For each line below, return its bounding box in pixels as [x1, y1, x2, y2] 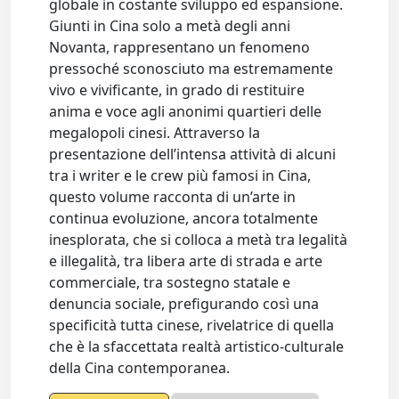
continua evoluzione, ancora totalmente [49, 208, 319, 228]
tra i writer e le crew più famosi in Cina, [49, 166, 312, 185]
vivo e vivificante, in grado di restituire [49, 80, 305, 100]
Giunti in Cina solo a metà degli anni [49, 16, 291, 36]
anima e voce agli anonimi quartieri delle [49, 102, 322, 121]
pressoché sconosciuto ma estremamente [49, 59, 334, 78]
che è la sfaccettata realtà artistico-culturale [49, 337, 345, 356]
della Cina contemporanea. [49, 358, 231, 378]
